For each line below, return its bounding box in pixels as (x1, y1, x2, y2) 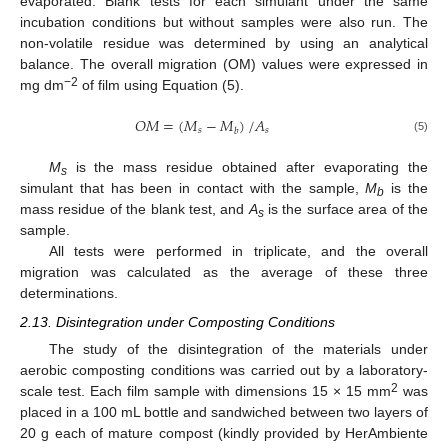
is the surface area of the (263, 201, 429, 218)
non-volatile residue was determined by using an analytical (20, 35, 428, 52)
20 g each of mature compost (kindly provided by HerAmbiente (20, 424, 428, 441)
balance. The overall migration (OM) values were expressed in (20, 56, 428, 73)
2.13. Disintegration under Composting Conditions (20, 313, 335, 330)
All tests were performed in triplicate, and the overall (48, 243, 428, 260)
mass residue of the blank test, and (20, 201, 249, 218)
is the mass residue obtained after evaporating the (66, 159, 428, 176)
